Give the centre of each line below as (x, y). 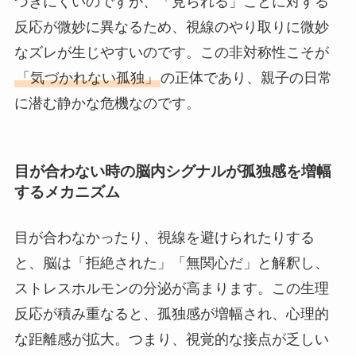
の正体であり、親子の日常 (246, 78)
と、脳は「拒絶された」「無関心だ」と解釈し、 (171, 263)
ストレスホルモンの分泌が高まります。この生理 (171, 289)
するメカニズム (67, 192)
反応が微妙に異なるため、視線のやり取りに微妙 (171, 27)
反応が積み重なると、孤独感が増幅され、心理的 (171, 314)
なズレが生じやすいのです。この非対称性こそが (171, 53)
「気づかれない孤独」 (87, 78)
